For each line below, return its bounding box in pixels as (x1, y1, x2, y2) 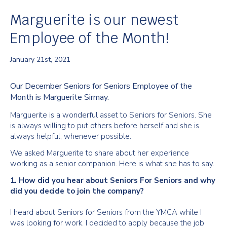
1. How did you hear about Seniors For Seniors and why (10, 175, 215, 185)
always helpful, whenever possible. (10, 131, 131, 141)
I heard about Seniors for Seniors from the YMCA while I (10, 207, 202, 217)
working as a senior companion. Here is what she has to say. (10, 159, 214, 169)
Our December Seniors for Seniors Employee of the (10, 81, 192, 92)
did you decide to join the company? (10, 186, 144, 196)
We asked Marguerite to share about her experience (10, 148, 189, 158)
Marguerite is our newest (10, 11, 179, 29)
